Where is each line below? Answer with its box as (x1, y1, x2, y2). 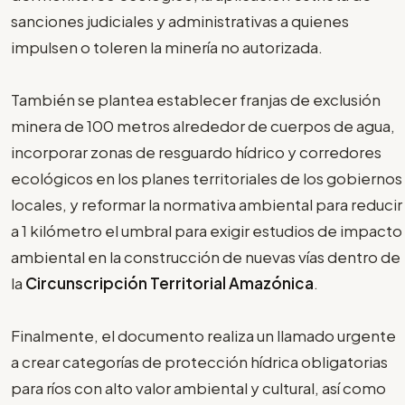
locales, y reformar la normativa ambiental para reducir (11, 193, 402, 214)
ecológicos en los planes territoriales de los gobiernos (11, 167, 402, 188)
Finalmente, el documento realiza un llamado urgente (11, 325, 396, 345)
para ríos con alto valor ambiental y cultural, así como (11, 377, 386, 398)
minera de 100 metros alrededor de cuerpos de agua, (11, 115, 395, 136)
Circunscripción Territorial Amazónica (25, 272, 314, 293)
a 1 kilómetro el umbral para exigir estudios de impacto (11, 220, 402, 240)
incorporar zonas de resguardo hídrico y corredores (11, 141, 381, 162)
